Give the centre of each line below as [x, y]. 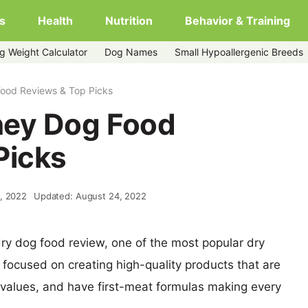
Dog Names [131, 52]
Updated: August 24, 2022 [90, 196]
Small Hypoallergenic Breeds [239, 52]
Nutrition [129, 21]
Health [55, 21]
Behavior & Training [237, 21]
